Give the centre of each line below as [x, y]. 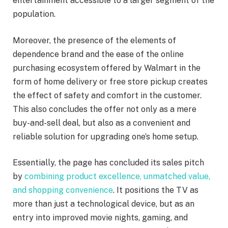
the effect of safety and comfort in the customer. [107, 95]
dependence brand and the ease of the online [98, 54]
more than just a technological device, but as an [104, 204]
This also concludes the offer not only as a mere [105, 109]
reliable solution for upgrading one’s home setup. [106, 136]
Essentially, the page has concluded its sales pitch [108, 163]
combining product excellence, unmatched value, [117, 177]
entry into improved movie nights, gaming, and [100, 218]
